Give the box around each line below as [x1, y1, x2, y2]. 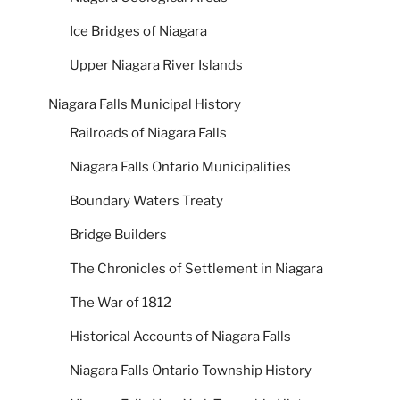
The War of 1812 [70, 294, 171, 311]
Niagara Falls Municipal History [48, 96, 241, 113]
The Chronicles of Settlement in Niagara [70, 260, 323, 277]
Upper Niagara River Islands [70, 56, 243, 73]
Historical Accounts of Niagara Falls [70, 328, 291, 345]
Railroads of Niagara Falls [70, 124, 227, 141]
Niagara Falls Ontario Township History [70, 362, 312, 379]
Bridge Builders [70, 226, 167, 243]
